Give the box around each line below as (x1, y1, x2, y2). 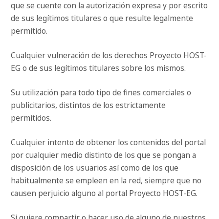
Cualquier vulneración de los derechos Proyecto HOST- (11, 50, 207, 61)
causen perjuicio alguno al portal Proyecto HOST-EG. (11, 188, 198, 199)
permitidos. (11, 112, 52, 124)
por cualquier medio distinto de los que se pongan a (11, 150, 197, 161)
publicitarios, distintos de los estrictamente (11, 100, 166, 111)
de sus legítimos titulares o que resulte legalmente (11, 13, 194, 24)
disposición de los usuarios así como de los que (11, 162, 179, 174)
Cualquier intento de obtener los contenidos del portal (11, 137, 206, 148)
